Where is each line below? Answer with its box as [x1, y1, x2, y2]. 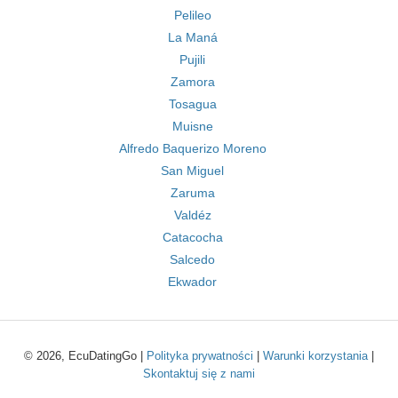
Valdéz [173, 208, 211, 222]
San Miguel [161, 163, 224, 178]
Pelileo [173, 8, 211, 22]
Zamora [170, 75, 215, 89]
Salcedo [170, 252, 215, 267]
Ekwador [168, 275, 217, 289]
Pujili [179, 52, 205, 67]
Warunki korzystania [263, 349, 368, 362]
